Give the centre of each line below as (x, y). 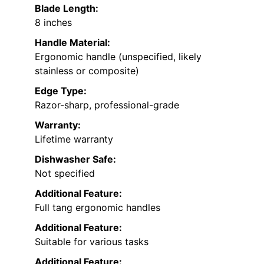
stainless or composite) (87, 71)
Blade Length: (67, 9)
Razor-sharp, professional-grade (107, 105)
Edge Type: (61, 91)
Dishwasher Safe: (75, 159)
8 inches (53, 23)
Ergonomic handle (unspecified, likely (118, 57)
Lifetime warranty (74, 139)
